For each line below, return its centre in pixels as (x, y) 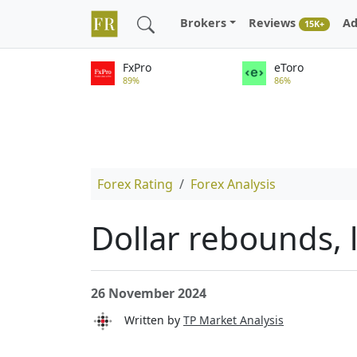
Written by (149, 320)
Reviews (274, 23)
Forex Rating (135, 184)
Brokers (203, 23)
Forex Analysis (233, 184)
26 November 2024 (149, 293)
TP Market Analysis (233, 320)
